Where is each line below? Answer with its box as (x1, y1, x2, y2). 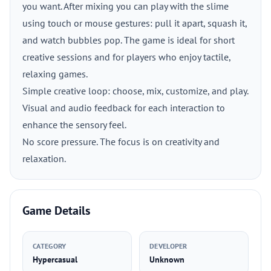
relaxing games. (22, 68, 88, 80)
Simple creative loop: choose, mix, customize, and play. (22, 85, 249, 97)
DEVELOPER (149, 241, 188, 250)
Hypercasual (33, 254, 77, 265)
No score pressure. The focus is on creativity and (22, 135, 220, 148)
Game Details (22, 203, 90, 218)
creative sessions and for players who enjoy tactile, (22, 51, 230, 63)
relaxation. (22, 152, 66, 165)
